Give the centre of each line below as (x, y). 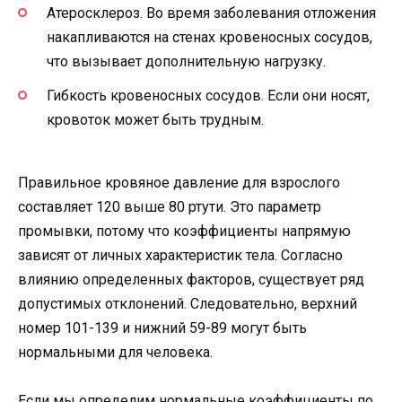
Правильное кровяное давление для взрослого (179, 183)
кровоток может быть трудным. (155, 120)
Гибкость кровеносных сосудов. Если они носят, (208, 96)
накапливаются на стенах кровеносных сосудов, (210, 37)
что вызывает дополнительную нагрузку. (186, 61)
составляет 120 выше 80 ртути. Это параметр (170, 207)
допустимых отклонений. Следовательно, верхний (188, 304)
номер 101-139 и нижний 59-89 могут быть (162, 328)
